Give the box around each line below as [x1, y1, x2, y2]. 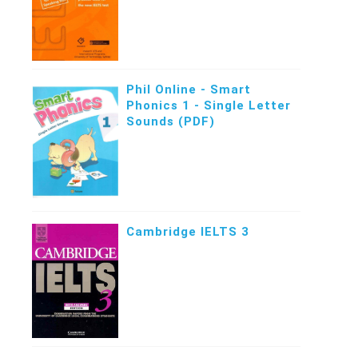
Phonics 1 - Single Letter [125, 98, 291, 113]
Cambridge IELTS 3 [125, 225, 249, 240]
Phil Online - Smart [125, 82, 251, 97]
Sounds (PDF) [125, 114, 215, 129]
